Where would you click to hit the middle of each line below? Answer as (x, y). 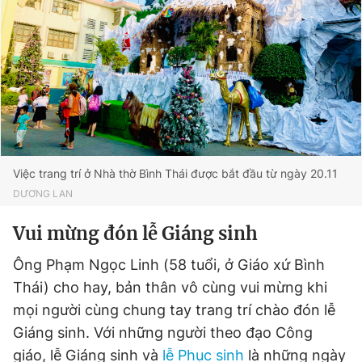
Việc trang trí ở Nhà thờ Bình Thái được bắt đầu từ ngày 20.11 (175, 173)
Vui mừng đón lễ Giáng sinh (135, 234)
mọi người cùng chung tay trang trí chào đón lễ (174, 310)
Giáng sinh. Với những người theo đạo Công (163, 333)
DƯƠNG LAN (43, 194)
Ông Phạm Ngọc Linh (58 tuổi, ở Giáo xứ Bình (169, 265)
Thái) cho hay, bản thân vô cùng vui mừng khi (170, 287)
